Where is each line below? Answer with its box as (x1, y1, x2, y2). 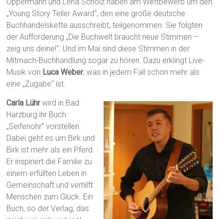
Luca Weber (43, 67, 84, 77)
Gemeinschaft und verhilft (6, 180, 93, 190)
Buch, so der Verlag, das (6, 204, 89, 214)
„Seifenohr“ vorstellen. (6, 122, 82, 131)
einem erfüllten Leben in (6, 169, 87, 178)
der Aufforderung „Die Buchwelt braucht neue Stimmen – (6, 32, 199, 42)
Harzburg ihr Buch (6, 110, 66, 120)
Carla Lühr (6, 98, 41, 108)
